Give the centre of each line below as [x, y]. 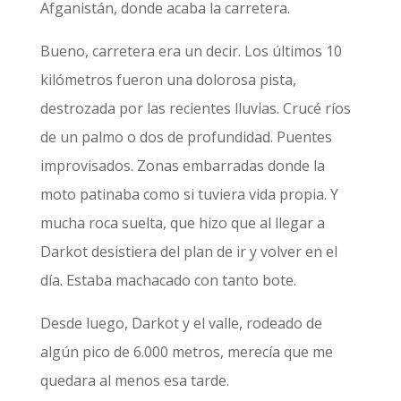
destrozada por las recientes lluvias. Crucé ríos [195, 108]
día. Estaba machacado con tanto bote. [170, 280]
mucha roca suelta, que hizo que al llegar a [182, 223]
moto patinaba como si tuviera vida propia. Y [189, 194]
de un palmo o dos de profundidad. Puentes [186, 137]
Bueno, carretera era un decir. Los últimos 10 [191, 51]
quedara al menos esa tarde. [136, 380]
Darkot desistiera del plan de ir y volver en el [188, 252]
